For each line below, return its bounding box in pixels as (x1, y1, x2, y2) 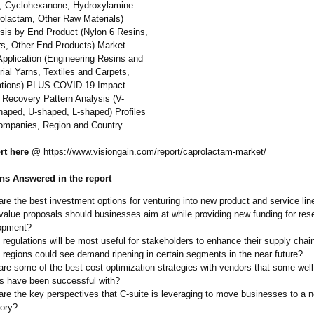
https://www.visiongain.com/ (41, 146, 157, 158)
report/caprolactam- (157, 146, 235, 158)
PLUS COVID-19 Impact (24, 80, 125, 91)
